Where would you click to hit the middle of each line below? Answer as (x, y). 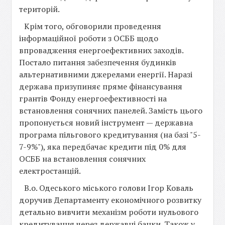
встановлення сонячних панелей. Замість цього (111, 110)
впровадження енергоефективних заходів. (101, 50)
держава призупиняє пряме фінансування (101, 86)
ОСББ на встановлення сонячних (83, 159)
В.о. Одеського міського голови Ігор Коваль (109, 188)
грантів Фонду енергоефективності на (93, 98)
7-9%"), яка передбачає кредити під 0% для (103, 147)
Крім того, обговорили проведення (93, 26)
